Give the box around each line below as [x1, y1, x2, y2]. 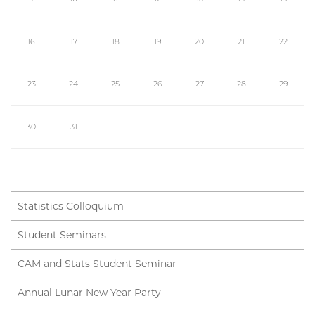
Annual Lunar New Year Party [18, 285, 161, 299]
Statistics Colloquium [18, 199, 124, 212]
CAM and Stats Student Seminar [18, 257, 176, 270]
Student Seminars [18, 228, 106, 241]
